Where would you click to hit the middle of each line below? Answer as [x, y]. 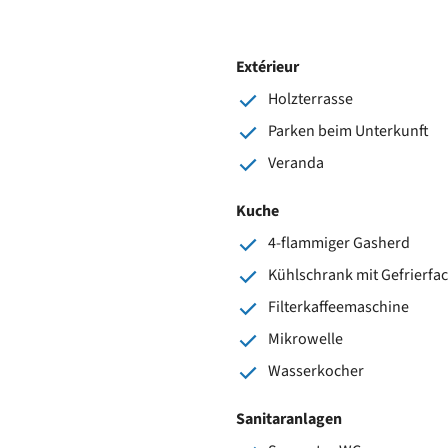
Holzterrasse [310, 98]
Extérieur [267, 66]
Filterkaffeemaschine [338, 306]
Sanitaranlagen [289, 418]
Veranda [296, 162]
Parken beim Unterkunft [348, 130]
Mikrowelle [305, 338]
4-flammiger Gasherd [339, 242]
